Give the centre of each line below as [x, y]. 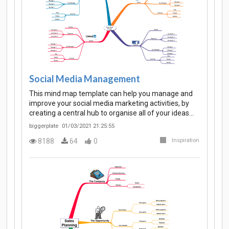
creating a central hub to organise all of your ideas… [111, 113]
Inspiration [186, 140]
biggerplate [44, 126]
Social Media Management [85, 78]
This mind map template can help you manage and [111, 94]
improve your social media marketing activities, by [109, 104]
